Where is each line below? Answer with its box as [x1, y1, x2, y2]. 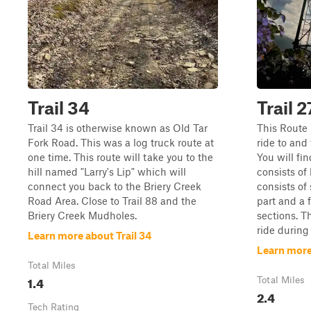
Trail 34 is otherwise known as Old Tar [28, 121, 208, 134]
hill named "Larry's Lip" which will [28, 165, 186, 178]
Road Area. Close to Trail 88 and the [28, 194, 196, 207]
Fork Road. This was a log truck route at [28, 136, 214, 149]
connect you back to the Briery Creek [28, 180, 201, 192]
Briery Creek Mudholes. [28, 209, 137, 221]
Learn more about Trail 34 [28, 229, 151, 242]
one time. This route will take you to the [28, 151, 213, 163]
